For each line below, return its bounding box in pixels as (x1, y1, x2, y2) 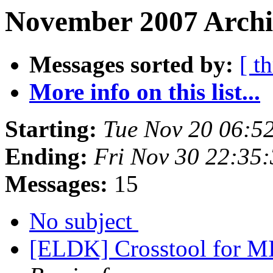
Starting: (5, 116, 97, 143)
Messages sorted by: (29, 51, 233, 78)
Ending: (5, 143, 88, 170)
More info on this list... (29, 79, 260, 105)
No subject (29, 208, 138, 235)
